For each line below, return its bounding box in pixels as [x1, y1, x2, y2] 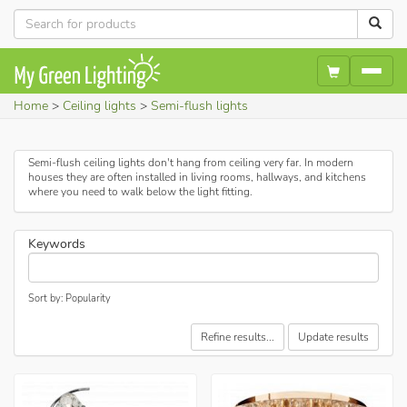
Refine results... [201, 330, 274, 344]
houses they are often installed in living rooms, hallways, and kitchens [28, 169, 366, 184]
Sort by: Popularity [28, 292, 111, 305]
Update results [298, 330, 369, 344]
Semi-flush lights [151, 96, 248, 114]
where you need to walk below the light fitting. [28, 184, 253, 199]
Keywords [28, 235, 85, 253]
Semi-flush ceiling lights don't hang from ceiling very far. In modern [28, 154, 353, 170]
